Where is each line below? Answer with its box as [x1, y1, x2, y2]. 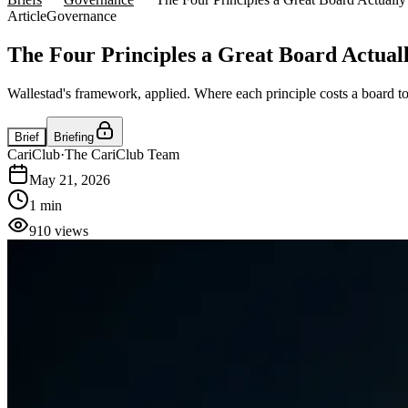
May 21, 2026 [29, 171, 110, 188]
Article [7, 8, 46, 25]
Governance [46, 8, 117, 25]
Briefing [54, 129, 94, 144]
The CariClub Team [65, 146, 179, 162]
